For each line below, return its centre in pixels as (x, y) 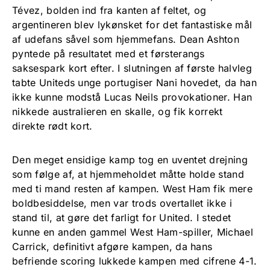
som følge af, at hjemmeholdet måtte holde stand (128, 174)
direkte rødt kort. (52, 126)
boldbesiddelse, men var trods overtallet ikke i (122, 203)
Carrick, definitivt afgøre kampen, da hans (112, 246)
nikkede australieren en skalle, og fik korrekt (118, 111)
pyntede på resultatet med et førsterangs (108, 53)
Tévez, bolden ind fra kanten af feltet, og (109, 10)
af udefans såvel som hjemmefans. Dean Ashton (126, 39)
